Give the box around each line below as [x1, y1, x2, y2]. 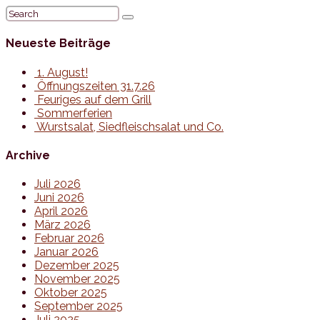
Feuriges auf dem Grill [34, 92, 151, 106]
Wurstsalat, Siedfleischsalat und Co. [34, 119, 224, 134]
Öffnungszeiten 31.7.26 [34, 79, 155, 93]
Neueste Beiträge [6, 36, 111, 51]
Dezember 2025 [34, 259, 119, 273]
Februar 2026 [34, 231, 104, 246]
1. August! [34, 65, 88, 79]
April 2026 [34, 204, 88, 219]
